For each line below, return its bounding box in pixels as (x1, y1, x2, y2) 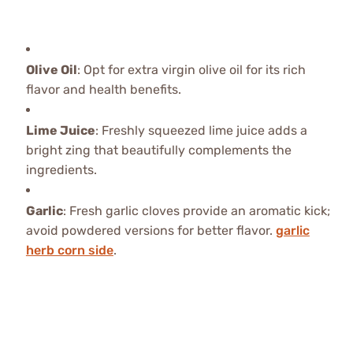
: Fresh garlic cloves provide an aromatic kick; (62, 203, 330, 219)
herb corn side (25, 243, 113, 258)
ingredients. (25, 162, 97, 178)
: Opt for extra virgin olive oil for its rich (76, 62, 306, 78)
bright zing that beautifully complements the (25, 143, 292, 158)
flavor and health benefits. (25, 82, 181, 98)
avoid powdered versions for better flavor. (25, 223, 276, 239)
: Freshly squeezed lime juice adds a (95, 123, 307, 139)
